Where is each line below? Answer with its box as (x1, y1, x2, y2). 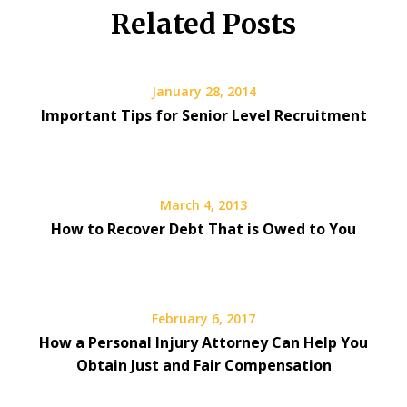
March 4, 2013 (160, 196, 247, 214)
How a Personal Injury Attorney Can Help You (39, 333, 368, 353)
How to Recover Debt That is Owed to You (51, 219, 356, 240)
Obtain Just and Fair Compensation (75, 355, 332, 376)
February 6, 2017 (152, 310, 255, 328)
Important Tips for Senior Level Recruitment (40, 105, 367, 126)
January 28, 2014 (151, 83, 256, 101)
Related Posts (111, 6, 296, 42)
